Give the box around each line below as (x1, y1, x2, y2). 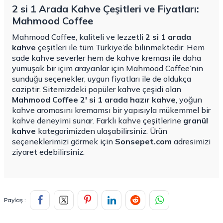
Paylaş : (4, 196, 26, 204)
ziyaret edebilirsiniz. (12, 147, 85, 157)
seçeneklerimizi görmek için (12, 136, 115, 147)
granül (183, 115, 208, 126)
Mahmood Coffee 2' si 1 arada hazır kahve (12, 95, 176, 105)
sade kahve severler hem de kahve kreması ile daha (12, 53, 201, 63)
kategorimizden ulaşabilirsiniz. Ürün (36, 126, 167, 136)
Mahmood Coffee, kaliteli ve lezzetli (12, 32, 145, 42)
